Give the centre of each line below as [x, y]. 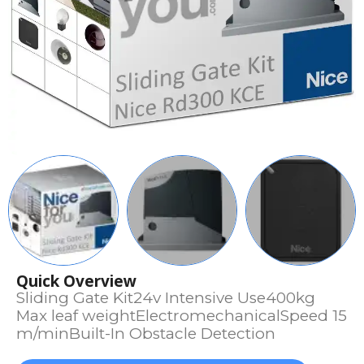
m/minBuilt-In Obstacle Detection [146, 334]
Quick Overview [76, 281]
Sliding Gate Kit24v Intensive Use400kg [166, 298]
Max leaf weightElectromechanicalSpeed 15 [182, 316]
